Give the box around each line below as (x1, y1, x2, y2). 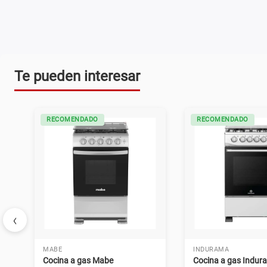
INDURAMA (193, 245, 229, 253)
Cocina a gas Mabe (43, 255, 113, 266)
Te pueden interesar (14, 67, 140, 85)
